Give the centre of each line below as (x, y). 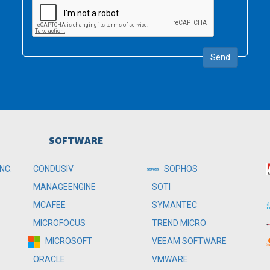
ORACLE (49, 259)
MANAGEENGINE (64, 187)
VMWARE (169, 259)
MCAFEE (49, 205)
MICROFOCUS (59, 223)
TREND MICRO (178, 223)
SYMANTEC (173, 205)
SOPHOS (180, 169)
